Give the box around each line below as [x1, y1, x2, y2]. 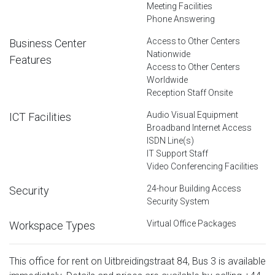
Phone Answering [147, 14, 215, 24]
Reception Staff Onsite [147, 87, 233, 98]
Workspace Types [9, 219, 95, 232]
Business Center [9, 36, 87, 50]
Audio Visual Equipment [147, 109, 238, 120]
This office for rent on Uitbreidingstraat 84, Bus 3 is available [9, 255, 266, 267]
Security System [147, 196, 209, 206]
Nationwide [147, 48, 190, 59]
